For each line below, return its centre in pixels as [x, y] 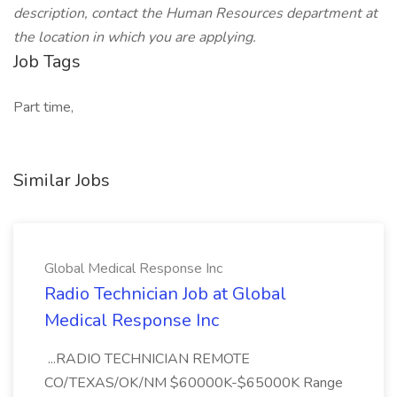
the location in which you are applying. [136, 37]
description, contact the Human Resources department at [195, 13]
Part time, [43, 107]
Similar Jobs [62, 180]
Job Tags [47, 62]
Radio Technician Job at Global [165, 294]
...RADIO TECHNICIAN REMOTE [147, 359]
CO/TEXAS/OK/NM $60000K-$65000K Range [194, 383]
